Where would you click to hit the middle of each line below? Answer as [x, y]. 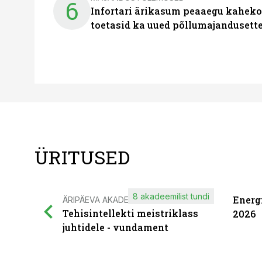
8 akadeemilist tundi [171, 196]
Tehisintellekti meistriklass [130, 213]
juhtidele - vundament [116, 227]
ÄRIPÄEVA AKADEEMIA [105, 200]
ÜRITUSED [82, 157]
